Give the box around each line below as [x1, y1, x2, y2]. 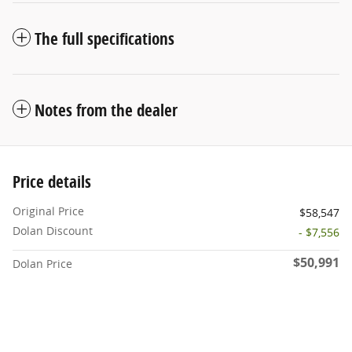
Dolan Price [13, 255, 72, 271]
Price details [13, 170, 91, 192]
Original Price [13, 203, 84, 218]
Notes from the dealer [35, 98, 178, 121]
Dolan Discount [13, 222, 93, 238]
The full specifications [35, 27, 174, 49]
